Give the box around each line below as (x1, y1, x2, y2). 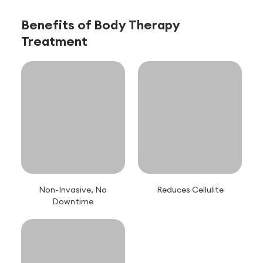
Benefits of (21, 16, 94, 33)
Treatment (21, 33, 87, 50)
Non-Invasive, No (39, 184, 107, 195)
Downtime (52, 195, 94, 207)
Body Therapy (94, 16, 180, 33)
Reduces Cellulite (156, 184, 224, 195)
